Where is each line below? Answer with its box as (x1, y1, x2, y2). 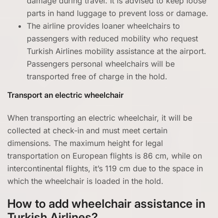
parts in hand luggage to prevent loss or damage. (27, 8, 208, 18)
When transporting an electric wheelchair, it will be (7, 113, 192, 123)
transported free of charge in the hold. (27, 72, 167, 81)
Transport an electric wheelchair (7, 90, 124, 100)
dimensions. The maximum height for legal (7, 138, 163, 148)
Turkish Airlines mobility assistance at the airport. (27, 46, 206, 56)
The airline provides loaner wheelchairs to (27, 21, 180, 31)
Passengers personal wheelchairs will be (27, 59, 175, 69)
